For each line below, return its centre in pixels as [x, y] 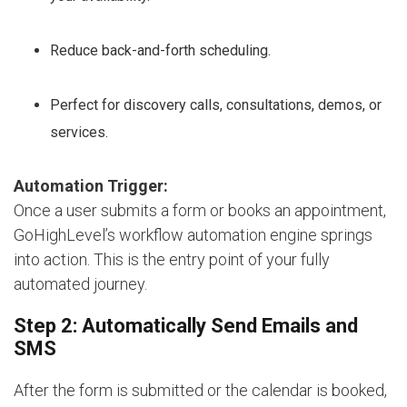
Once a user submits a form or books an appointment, [200, 210]
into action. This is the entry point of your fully [172, 259]
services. [79, 132]
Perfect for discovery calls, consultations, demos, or [216, 104]
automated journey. [80, 283]
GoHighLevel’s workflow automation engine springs [193, 234]
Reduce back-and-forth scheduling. [160, 50]
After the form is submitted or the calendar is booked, [200, 390]
